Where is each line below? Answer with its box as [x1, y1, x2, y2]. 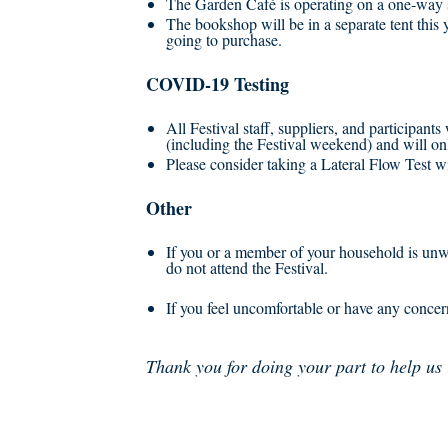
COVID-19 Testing [146, 71, 289, 97]
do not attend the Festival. [166, 257, 328, 278]
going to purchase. [166, 29, 282, 50]
